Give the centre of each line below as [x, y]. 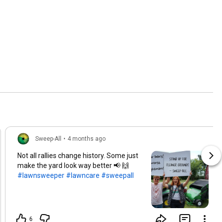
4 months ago [86, 139]
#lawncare [83, 176]
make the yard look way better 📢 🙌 [74, 166]
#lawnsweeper [41, 176]
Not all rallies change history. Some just [78, 156]
